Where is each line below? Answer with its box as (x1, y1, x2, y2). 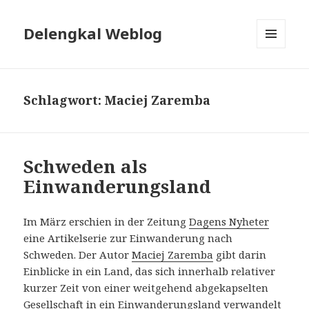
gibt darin (213, 248, 267, 262)
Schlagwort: (23, 92, 106, 109)
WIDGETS (257, 71, 297, 83)
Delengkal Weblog (23, 23, 163, 44)
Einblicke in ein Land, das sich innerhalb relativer (23, 264, 276, 279)
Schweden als (23, 154, 148, 179)
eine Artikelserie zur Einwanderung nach (23, 231, 233, 246)
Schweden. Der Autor (23, 248, 132, 262)
